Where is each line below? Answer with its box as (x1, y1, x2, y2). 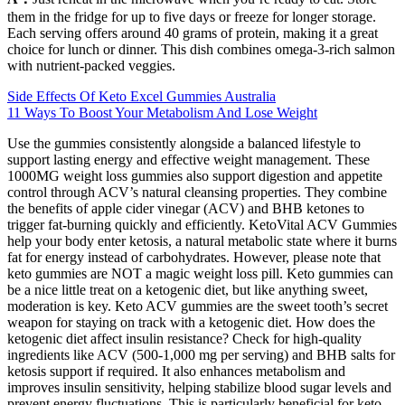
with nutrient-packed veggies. (7, 58, 175, 74)
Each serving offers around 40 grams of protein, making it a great (7, 25, 378, 42)
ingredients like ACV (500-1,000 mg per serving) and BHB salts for (7, 347, 395, 363)
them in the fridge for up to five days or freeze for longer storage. (7, 9, 376, 25)
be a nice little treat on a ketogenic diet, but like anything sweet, (7, 282, 368, 298)
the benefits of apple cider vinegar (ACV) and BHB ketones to (7, 201, 364, 217)
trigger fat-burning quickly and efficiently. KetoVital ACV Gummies (7, 217, 397, 233)
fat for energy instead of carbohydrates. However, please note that (7, 250, 381, 266)
